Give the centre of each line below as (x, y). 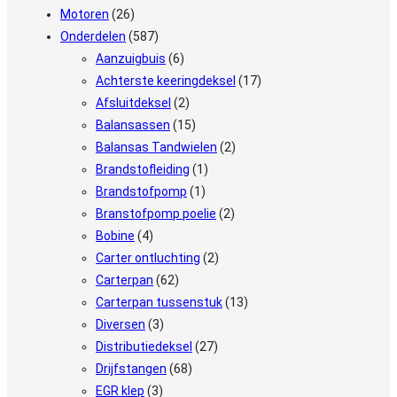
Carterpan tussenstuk (159, 302)
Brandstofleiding (143, 169)
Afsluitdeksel (133, 102)
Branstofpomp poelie (156, 213)
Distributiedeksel (144, 346)
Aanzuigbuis (131, 58)
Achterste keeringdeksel (166, 80)
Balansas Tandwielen (156, 147)
